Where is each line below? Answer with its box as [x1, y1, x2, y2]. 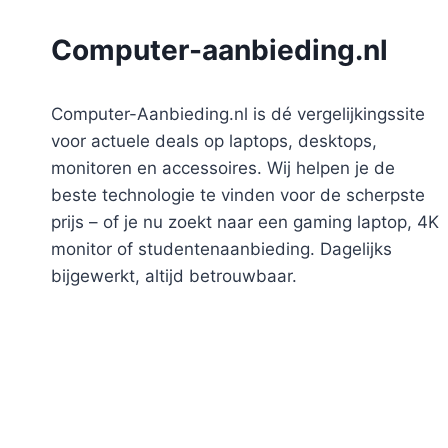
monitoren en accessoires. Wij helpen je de [51, 157, 395, 178]
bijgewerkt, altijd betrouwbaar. [51, 265, 297, 286]
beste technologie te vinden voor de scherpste [51, 184, 425, 205]
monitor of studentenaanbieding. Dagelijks [51, 238, 392, 259]
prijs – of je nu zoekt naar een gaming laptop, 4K [51, 211, 439, 232]
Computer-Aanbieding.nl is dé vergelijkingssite [51, 103, 425, 124]
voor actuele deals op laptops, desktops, [51, 130, 377, 151]
